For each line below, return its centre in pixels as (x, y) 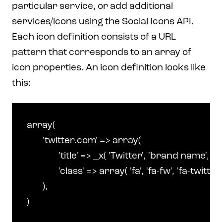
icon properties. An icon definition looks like (109, 68)
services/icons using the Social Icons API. (103, 22)
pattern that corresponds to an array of (102, 53)
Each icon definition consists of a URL (94, 37)
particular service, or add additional (92, 7)
